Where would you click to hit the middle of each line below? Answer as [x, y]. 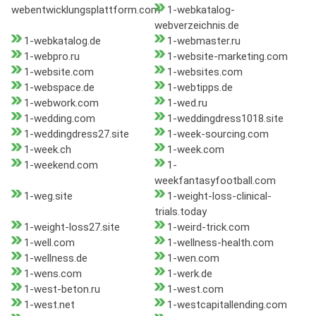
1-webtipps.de [200, 88]
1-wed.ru [187, 103]
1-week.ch [48, 150]
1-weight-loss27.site [72, 227]
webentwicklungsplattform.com [86, 10]
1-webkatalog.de [62, 41]
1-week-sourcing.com [218, 134]
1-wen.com [193, 259]
